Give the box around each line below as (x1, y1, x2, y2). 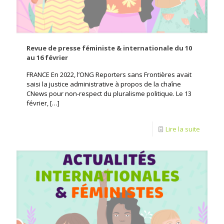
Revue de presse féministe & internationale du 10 (26, 43, 192, 53)
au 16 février (26, 53, 68, 62)
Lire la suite (165, 124, 200, 134)
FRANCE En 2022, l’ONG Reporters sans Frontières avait (26, 70, 191, 79)
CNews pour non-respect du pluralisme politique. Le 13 (26, 89, 191, 98)
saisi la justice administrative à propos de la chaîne (26, 79, 181, 89)
